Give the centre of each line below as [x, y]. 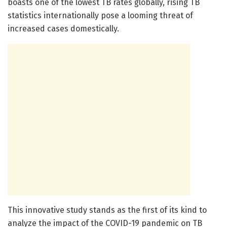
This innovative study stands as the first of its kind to [107, 210]
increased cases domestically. [63, 28]
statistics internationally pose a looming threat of [100, 15]
